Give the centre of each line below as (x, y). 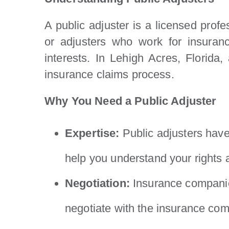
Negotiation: (97, 183)
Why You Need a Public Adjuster (131, 101)
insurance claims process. (109, 74)
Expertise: (92, 133)
